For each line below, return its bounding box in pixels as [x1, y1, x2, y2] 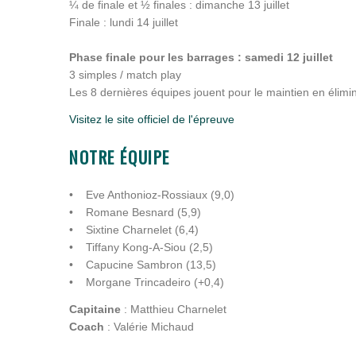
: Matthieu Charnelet [121, 303, 226, 315]
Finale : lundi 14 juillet [69, 16, 178, 29]
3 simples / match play [69, 68, 181, 81]
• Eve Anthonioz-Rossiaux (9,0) [69, 188, 234, 201]
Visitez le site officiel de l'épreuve [69, 113, 234, 126]
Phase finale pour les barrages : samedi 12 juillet [69, 51, 333, 64]
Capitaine [69, 303, 121, 315]
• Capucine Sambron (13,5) [69, 258, 216, 271]
